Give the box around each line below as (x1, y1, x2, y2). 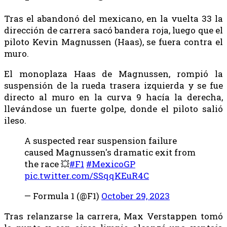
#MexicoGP (86, 158, 135, 170)
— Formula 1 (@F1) (24, 190, 101, 202)
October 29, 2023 (101, 190, 170, 202)
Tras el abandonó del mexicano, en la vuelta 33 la (4, 12, 223, 24)
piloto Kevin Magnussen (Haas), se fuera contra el (4, 35, 223, 48)
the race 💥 (24, 158, 69, 170)
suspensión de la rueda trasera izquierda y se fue (4, 79, 223, 91)
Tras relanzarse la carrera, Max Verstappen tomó (4, 210, 223, 222)
